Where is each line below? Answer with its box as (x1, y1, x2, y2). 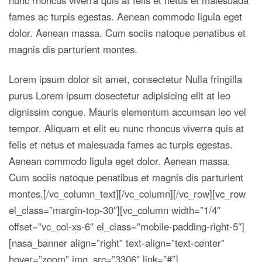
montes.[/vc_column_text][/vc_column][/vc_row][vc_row (9, 187, 246, 201)
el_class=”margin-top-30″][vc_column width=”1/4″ (9, 203, 220, 217)
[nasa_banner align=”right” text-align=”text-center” (9, 236, 225, 250)
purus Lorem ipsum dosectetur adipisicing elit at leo (9, 88, 230, 102)
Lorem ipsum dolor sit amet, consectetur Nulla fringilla (9, 72, 242, 86)
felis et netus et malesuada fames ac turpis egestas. (9, 137, 233, 151)
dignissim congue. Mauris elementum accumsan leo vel (9, 105, 246, 119)
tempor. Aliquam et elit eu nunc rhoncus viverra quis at (9, 121, 244, 135)
